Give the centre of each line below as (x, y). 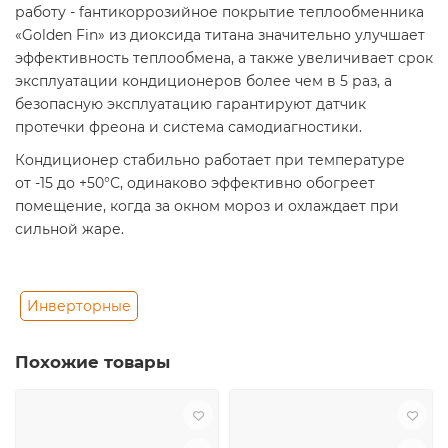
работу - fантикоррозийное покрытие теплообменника (219, 12)
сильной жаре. (69, 229)
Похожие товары (92, 362)
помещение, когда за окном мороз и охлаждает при (207, 206)
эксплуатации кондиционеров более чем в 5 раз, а (203, 81)
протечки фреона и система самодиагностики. (188, 127)
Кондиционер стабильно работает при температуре (210, 160)
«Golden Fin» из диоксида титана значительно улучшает (220, 35)
